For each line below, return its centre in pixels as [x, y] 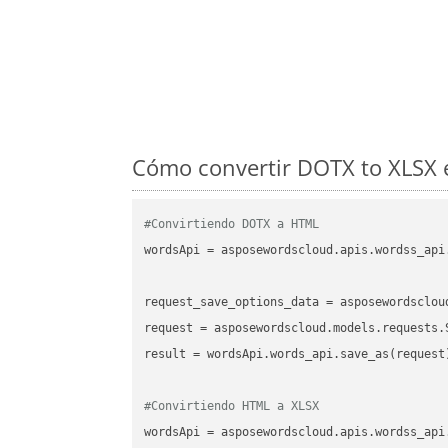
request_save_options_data [232, 302]
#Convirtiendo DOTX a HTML [232, 224]
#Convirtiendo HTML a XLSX [232, 406]
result [165, 354]
